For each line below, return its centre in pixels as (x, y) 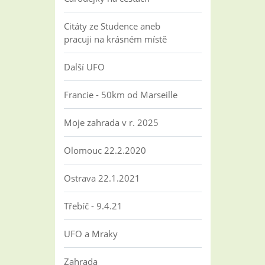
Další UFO (84, 67)
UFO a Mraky (91, 234)
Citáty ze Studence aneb (112, 26)
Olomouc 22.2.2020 (105, 150)
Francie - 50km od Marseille (120, 95)
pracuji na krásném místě (115, 39)
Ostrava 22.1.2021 (102, 178)
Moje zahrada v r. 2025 (111, 122)
